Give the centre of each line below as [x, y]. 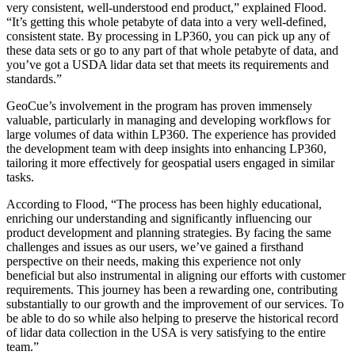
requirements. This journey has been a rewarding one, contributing [172, 290]
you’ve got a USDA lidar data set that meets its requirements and [168, 65]
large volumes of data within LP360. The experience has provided [171, 135]
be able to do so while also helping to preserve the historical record [172, 319]
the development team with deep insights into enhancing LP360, [166, 149]
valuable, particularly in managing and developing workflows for [168, 120]
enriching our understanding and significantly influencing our [159, 219]
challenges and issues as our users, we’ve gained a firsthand [155, 247]
